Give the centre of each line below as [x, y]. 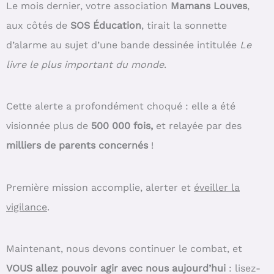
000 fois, [132, 126]
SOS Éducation [106, 25]
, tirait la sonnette [184, 25]
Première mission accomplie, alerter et [100, 187]
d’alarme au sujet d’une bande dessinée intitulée [123, 45]
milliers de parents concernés [77, 146]
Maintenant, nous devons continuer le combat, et [124, 248]
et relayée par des [197, 126]
